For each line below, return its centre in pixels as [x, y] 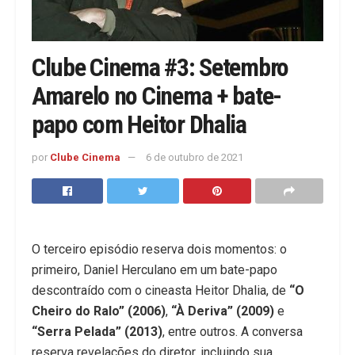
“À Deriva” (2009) [223, 311]
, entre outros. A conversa [233, 332]
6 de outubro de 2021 [195, 158]
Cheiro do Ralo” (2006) [99, 311]
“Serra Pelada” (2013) [97, 332]
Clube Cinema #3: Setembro [160, 68]
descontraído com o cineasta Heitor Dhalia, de [160, 291]
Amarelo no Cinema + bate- [157, 96]
